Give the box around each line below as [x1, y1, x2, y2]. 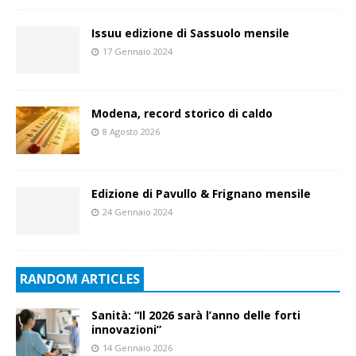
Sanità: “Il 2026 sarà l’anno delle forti [91, 307, 300, 323]
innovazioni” [91, 321, 161, 337]
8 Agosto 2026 [103, 125, 160, 137]
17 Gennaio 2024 [103, 44, 172, 57]
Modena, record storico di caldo [91, 105, 273, 121]
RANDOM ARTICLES [20, 269, 140, 288]
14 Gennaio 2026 [103, 341, 172, 354]
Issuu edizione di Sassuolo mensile [91, 25, 289, 41]
